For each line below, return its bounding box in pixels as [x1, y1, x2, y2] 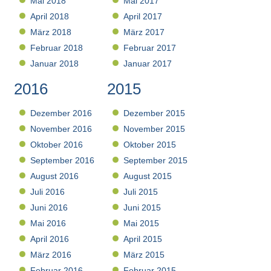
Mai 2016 [30, 218, 67, 229]
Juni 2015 [123, 203, 162, 213]
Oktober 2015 [123, 140, 177, 150]
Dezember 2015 [123, 108, 186, 119]
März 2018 [30, 27, 72, 38]
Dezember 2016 [30, 108, 93, 119]
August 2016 [30, 171, 79, 181]
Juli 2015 [123, 187, 158, 197]
